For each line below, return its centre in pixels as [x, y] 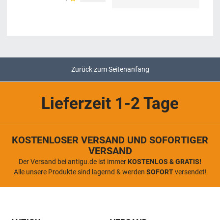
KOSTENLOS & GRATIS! [165, 161]
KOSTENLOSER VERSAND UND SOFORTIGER [110, 140]
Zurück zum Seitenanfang [110, 69]
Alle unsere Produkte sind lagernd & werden [80, 172]
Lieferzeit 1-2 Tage [110, 103]
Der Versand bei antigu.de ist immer [73, 161]
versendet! [190, 172]
